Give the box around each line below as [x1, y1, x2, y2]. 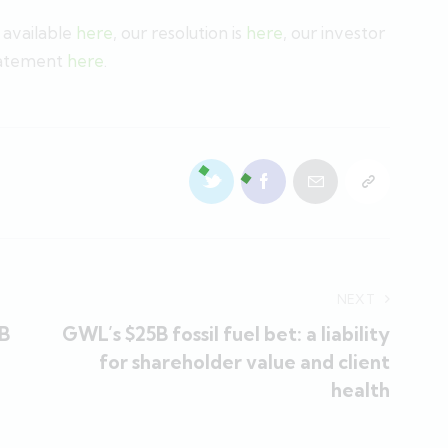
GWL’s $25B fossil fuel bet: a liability [62, 322, 391, 347]
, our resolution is [113, 21, 246, 43]
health [331, 378, 391, 403]
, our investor [283, 21, 385, 43]
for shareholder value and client [99, 350, 391, 375]
